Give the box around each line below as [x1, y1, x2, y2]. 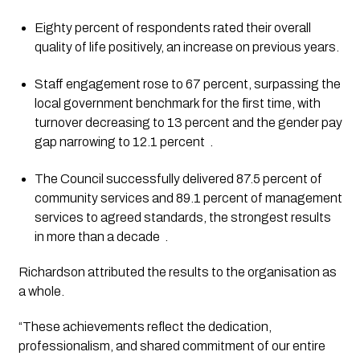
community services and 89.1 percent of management [34, 191, 342, 206]
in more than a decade [34, 230, 160, 244]
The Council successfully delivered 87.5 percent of [34, 172, 322, 186]
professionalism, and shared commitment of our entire [18, 339, 325, 354]
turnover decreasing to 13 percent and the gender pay [34, 116, 342, 130]
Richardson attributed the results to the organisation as [18, 265, 337, 280]
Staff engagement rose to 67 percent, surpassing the [34, 77, 341, 92]
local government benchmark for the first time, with [34, 96, 321, 111]
